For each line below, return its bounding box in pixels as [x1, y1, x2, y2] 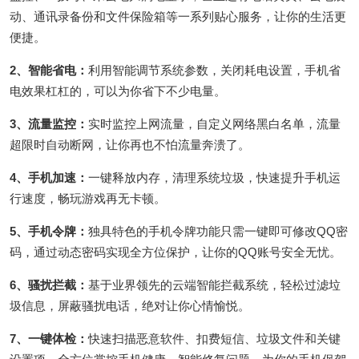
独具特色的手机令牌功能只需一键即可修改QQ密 [88, 224, 348, 238]
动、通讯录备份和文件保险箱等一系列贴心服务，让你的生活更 [10, 9, 346, 23]
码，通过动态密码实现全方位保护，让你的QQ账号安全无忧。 [10, 244, 341, 259]
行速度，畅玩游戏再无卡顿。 [10, 191, 166, 205]
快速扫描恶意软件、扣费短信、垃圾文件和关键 [88, 331, 341, 345]
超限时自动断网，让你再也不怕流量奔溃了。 [10, 137, 250, 151]
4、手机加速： [10, 170, 88, 184]
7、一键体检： [10, 331, 88, 345]
